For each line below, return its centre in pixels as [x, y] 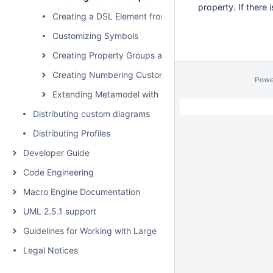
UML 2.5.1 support [60, 211]
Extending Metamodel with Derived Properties [144, 94]
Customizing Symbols [95, 36]
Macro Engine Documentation [82, 192]
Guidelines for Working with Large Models [105, 231]
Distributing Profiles [72, 133]
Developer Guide [56, 153]
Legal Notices [51, 250]
